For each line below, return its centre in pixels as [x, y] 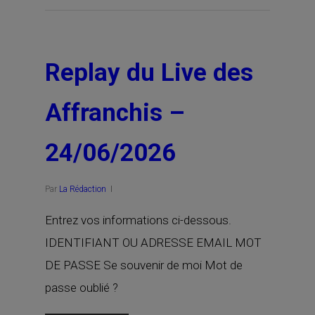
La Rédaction [83, 189]
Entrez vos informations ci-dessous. [138, 220]
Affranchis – [115, 113]
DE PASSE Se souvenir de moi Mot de [144, 265]
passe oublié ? [82, 288]
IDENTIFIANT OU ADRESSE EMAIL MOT [153, 243]
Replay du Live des [149, 73]
